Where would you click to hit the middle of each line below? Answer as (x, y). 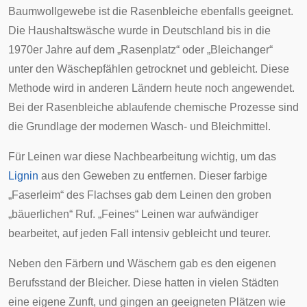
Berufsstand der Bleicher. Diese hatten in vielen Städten (144, 283)
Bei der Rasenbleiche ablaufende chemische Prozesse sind (153, 107)
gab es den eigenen (226, 263)
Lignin (23, 176)
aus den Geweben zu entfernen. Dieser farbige (153, 176)
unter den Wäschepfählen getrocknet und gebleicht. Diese (149, 69)
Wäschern (152, 263)
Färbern (84, 263)
